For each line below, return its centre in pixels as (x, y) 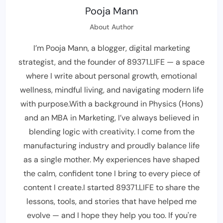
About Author (111, 27)
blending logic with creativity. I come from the (111, 131)
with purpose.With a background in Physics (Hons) (111, 104)
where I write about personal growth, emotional (111, 76)
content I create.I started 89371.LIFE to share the (111, 187)
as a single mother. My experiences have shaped (111, 159)
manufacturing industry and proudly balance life (111, 145)
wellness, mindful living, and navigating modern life (111, 90)
